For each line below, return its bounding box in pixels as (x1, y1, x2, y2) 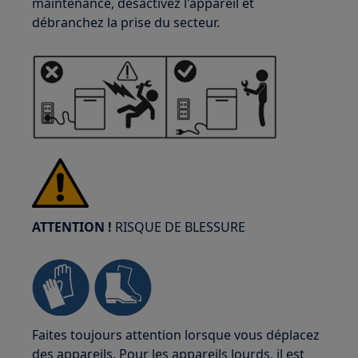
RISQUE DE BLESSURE (112, 218, 246, 236)
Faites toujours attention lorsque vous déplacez (32, 326, 320, 344)
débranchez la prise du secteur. (32, 14, 221, 31)
